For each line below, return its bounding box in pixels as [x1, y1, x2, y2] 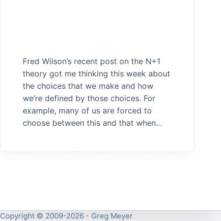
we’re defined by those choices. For [23, 93, 155, 104]
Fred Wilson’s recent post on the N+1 [23, 56, 160, 67]
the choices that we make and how [23, 81, 153, 91]
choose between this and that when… [23, 118, 162, 128]
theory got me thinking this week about [23, 69, 170, 79]
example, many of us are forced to [23, 106, 152, 116]
